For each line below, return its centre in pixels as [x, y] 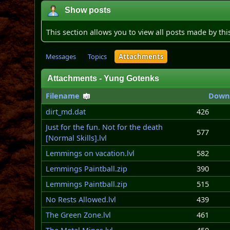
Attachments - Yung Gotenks [103, 78]
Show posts [88, 10]
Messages [61, 56]
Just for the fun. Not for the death [104, 127]
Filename [64, 96]
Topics [98, 56]
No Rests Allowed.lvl [81, 199]
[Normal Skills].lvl [76, 138]
